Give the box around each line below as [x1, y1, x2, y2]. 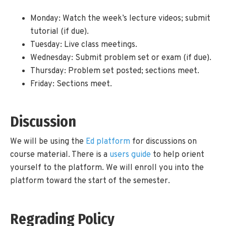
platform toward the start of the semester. [10, 176, 170, 187]
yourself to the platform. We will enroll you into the [10, 163, 204, 174]
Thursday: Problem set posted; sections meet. [30, 66, 199, 76]
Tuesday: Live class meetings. [30, 39, 137, 50]
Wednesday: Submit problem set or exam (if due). [30, 52, 211, 63]
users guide [109, 150, 151, 160]
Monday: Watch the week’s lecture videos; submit [30, 13, 210, 24]
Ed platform [86, 137, 130, 147]
